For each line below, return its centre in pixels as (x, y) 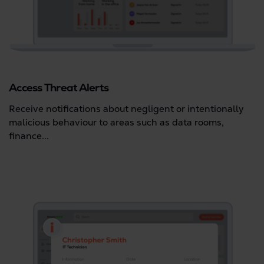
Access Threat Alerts (59, 87)
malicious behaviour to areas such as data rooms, (116, 122)
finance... (29, 136)
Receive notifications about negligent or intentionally (126, 109)
